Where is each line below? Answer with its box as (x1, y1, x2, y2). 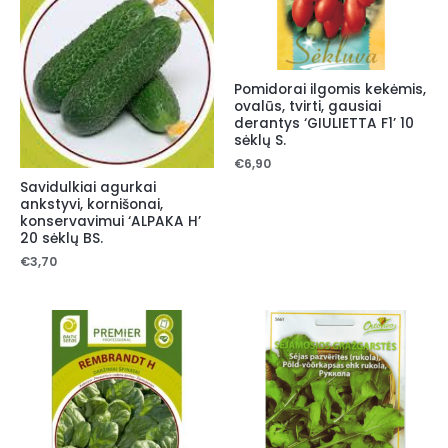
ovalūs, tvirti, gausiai (234, 97, 381, 117)
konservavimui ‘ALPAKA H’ (20, 211, 201, 231)
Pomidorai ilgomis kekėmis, (234, 80, 426, 100)
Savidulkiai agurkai (20, 177, 156, 197)
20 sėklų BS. (20, 228, 103, 248)
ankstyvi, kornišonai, (20, 194, 163, 214)
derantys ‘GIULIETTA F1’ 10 (234, 114, 414, 134)
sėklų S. (234, 131, 286, 151)
